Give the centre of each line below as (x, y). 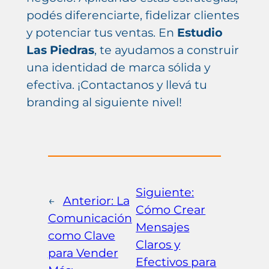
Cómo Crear (171, 209)
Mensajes (163, 227)
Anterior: (89, 201)
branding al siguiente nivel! (104, 102)
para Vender (83, 253)
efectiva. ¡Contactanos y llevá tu (116, 85)
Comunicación (90, 218)
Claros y (158, 244)
